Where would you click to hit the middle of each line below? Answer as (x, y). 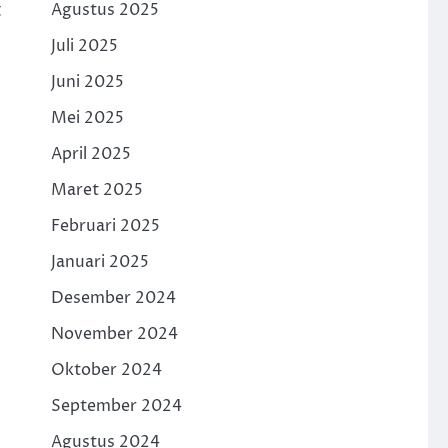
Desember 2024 (113, 298)
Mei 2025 (87, 118)
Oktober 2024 (106, 370)
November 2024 (114, 334)
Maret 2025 (96, 190)
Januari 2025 (99, 262)
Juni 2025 (87, 82)
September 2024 (116, 406)
